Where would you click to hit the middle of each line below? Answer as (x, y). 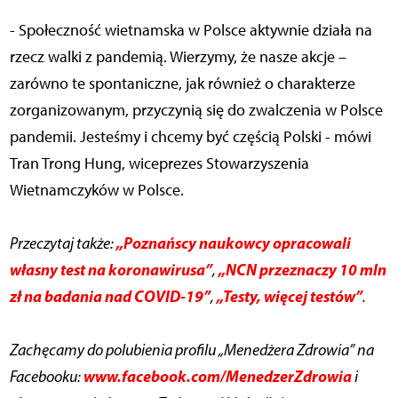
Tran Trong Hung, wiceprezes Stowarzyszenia (159, 164)
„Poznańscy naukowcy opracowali (233, 243)
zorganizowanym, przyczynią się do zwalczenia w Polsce (196, 111)
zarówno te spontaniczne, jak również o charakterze (182, 84)
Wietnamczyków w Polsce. (96, 191)
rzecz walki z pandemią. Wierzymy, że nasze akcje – (178, 57)
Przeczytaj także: (63, 244)
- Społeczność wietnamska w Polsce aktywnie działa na (191, 31)
